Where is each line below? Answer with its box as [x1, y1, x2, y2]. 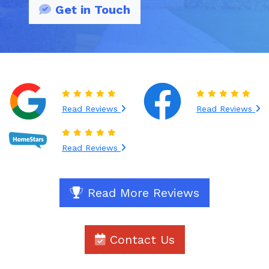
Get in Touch [55, 2, 130, 17]
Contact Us [105, 232, 175, 247]
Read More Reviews [83, 186, 199, 200]
